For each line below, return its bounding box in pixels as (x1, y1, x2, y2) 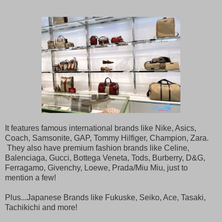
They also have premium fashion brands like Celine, (5, 144, 189, 153)
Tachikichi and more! (5, 203, 77, 212)
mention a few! (5, 173, 56, 182)
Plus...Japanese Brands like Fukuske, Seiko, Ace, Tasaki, (5, 193, 206, 202)
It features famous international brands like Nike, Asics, (5, 124, 196, 133)
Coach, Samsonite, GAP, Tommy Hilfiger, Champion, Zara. (5, 134, 211, 143)
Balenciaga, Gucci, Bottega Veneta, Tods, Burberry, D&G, (5, 154, 205, 163)
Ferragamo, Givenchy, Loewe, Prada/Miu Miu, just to (5, 164, 188, 172)
